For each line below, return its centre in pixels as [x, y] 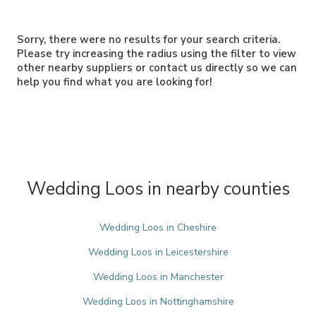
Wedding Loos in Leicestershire [158, 252]
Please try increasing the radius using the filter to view [157, 54]
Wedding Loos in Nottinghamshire [158, 302]
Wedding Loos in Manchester [158, 277]
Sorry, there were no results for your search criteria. [148, 39]
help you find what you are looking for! [115, 82]
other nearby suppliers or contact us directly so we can [157, 68]
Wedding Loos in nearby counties [158, 189]
